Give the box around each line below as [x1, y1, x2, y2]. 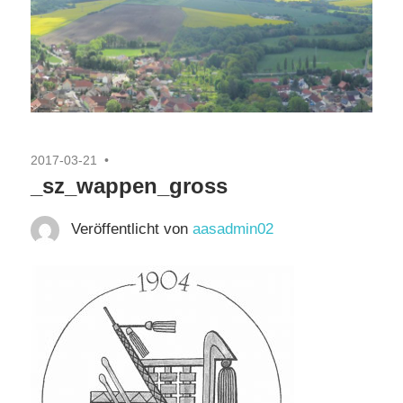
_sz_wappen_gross [31, 174, 228, 199]
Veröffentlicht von [70, 220, 193, 238]
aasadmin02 [192, 220, 273, 238]
